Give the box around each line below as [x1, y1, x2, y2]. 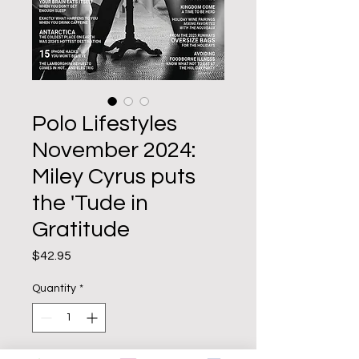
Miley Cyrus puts [32, 165, 196, 188]
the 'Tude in [32, 192, 148, 215]
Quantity [32, 283, 76, 294]
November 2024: [32, 139, 196, 162]
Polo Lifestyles [32, 112, 177, 135]
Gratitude [32, 218, 130, 241]
